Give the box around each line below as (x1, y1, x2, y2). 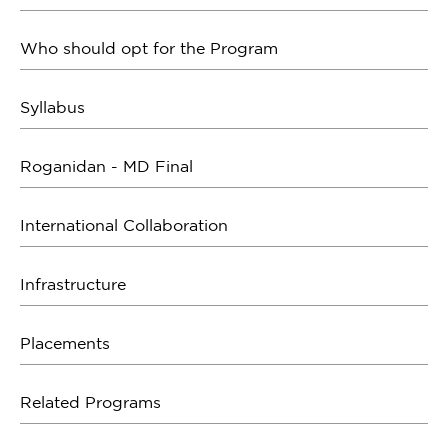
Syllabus (20, 98, 85, 116)
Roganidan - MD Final (20, 157, 193, 175)
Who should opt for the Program (20, 39, 278, 57)
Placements (20, 334, 110, 352)
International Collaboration (20, 216, 228, 234)
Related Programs (20, 393, 161, 411)
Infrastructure (20, 275, 126, 293)
